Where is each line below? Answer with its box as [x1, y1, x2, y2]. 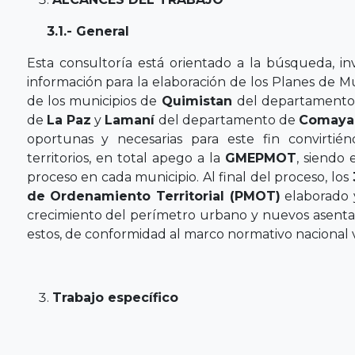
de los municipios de [26, 93, 158, 109]
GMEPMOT [224, 150, 296, 166]
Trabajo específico [52, 289, 178, 305]
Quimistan [157, 93, 233, 109]
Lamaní [105, 112, 159, 128]
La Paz [46, 112, 91, 128]
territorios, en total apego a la [26, 150, 225, 166]
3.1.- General [26, 23, 129, 39]
